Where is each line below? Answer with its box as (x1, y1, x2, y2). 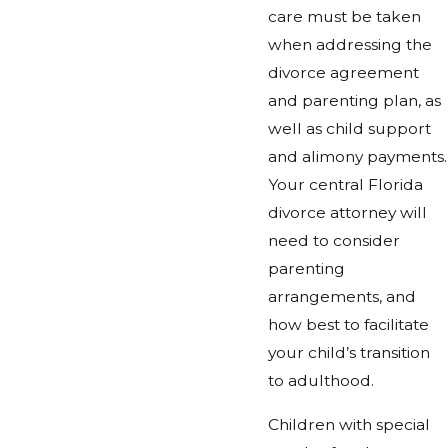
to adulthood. (268, 371, 374, 391)
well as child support (268, 119, 431, 139)
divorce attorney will (268, 203, 427, 223)
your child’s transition (268, 343, 430, 363)
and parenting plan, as (268, 91, 441, 111)
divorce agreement (268, 63, 419, 83)
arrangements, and (268, 287, 416, 307)
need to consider (268, 231, 400, 251)
